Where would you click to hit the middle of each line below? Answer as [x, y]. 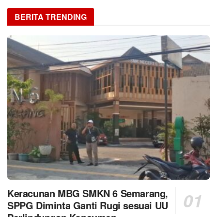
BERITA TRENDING [51, 16]
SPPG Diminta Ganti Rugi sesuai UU [88, 205]
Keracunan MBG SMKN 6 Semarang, [88, 193]
